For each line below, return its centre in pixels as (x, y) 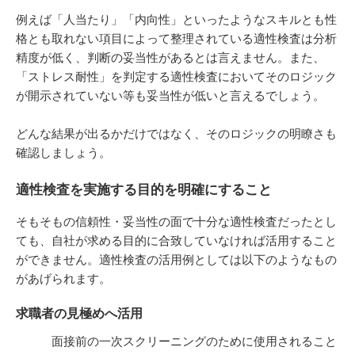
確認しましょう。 (63, 153)
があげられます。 (63, 279)
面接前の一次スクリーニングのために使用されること (176, 342)
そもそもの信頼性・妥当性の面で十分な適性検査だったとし (176, 222)
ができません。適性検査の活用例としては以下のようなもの (176, 260)
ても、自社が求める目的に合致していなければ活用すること (176, 241)
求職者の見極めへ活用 (79, 314)
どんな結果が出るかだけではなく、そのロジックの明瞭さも (176, 134)
